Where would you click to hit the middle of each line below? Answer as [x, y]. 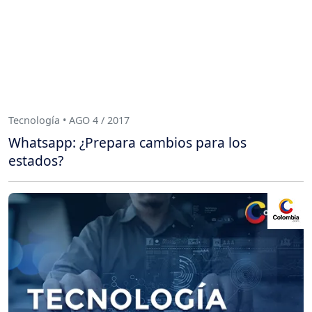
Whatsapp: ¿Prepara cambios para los [127, 142]
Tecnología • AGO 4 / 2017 [69, 120]
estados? [36, 160]
